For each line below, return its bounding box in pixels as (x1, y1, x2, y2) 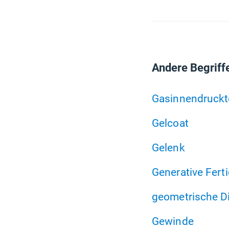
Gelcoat (152, 117, 189, 130)
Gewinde (152, 215, 194, 228)
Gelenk (152, 141, 185, 154)
